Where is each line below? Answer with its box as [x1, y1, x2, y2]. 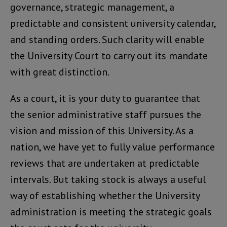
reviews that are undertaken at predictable [10, 157, 199, 170]
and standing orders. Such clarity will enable [10, 33, 204, 47]
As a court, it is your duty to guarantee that [10, 92, 200, 105]
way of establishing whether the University [10, 189, 200, 203]
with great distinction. [10, 65, 109, 79]
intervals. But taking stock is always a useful [10, 173, 206, 186]
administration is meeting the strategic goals [10, 205, 212, 219]
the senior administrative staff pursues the [10, 108, 201, 122]
